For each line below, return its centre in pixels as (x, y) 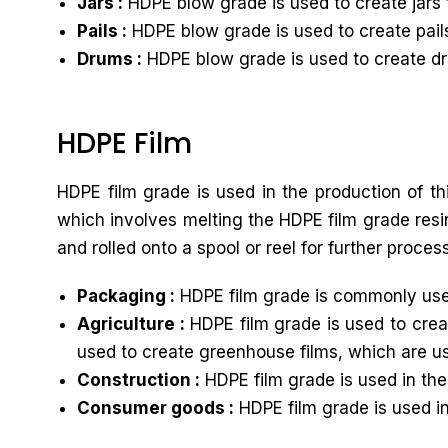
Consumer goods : (155, 408)
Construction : (138, 380)
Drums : (109, 59)
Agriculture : (131, 324)
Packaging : (126, 296)
